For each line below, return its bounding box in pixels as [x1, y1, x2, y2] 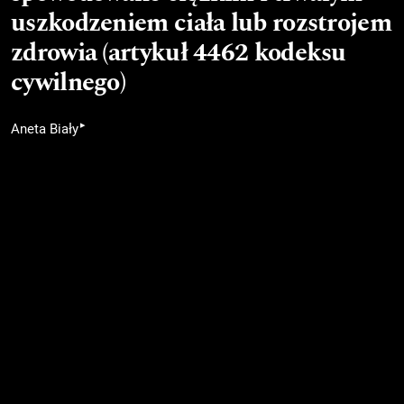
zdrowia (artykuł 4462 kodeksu [11, 32, 346, 72]
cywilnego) [11, 62, 126, 102]
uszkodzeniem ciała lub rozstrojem [11, 3, 391, 42]
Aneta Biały [11, 120, 78, 137]
